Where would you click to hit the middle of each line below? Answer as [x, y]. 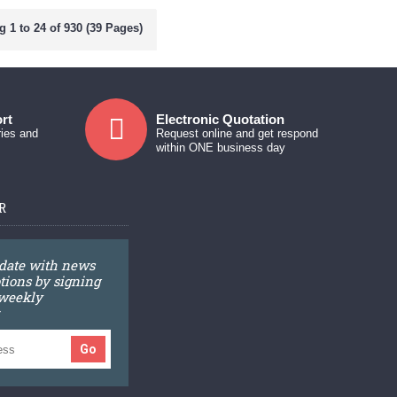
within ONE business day [221, 148]
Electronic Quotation [221, 120]
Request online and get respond [237, 134]
